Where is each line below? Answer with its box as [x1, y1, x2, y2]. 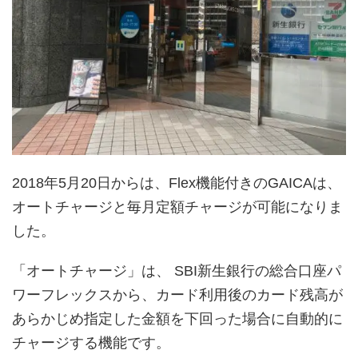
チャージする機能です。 [12, 334, 170, 351]
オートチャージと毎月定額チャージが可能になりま [12, 198, 343, 215]
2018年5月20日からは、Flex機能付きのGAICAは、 [12, 174, 341, 191]
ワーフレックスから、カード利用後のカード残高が [12, 286, 343, 303]
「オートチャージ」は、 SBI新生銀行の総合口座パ [12, 262, 341, 279]
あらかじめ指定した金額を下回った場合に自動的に [12, 310, 343, 327]
